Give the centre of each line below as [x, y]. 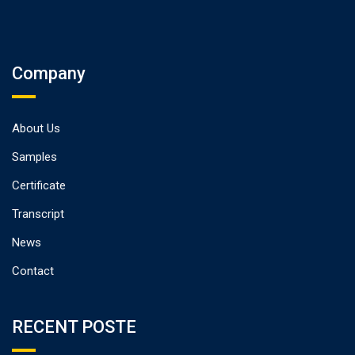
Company [49, 73]
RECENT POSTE [74, 326]
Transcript [38, 214]
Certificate [39, 185]
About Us [36, 128]
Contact [33, 271]
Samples [34, 157]
